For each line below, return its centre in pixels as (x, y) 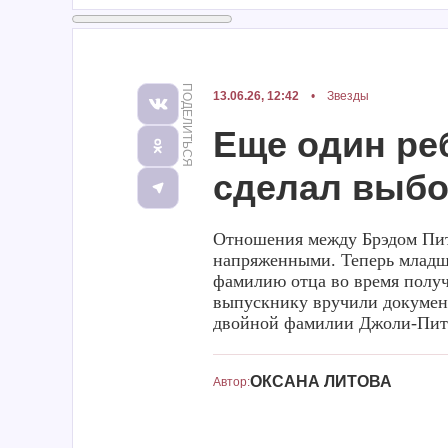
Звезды (348, 96)
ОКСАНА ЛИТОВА (321, 381)
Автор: (231, 382)
